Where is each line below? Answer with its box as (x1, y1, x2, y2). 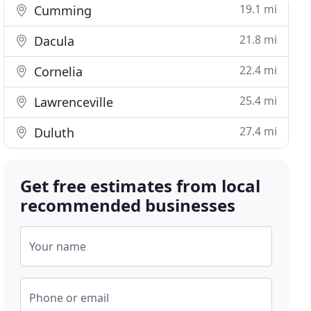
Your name (29, 239, 87, 254)
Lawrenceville (31, 94, 114, 110)
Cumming (31, 2, 92, 19)
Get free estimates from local (20, 174, 261, 197)
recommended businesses (20, 194, 236, 217)
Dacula (31, 33, 75, 49)
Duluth (31, 124, 75, 141)
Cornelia (31, 63, 83, 80)
